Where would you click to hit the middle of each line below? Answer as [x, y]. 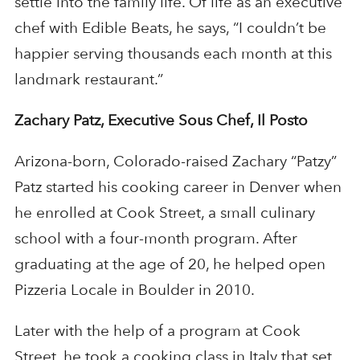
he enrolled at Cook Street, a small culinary [164, 212]
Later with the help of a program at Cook [157, 330]
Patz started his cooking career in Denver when [178, 186]
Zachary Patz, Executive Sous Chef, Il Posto [161, 120]
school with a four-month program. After [155, 238]
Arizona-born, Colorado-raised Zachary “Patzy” [175, 161]
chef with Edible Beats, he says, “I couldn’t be [170, 27]
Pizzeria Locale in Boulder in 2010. [134, 289]
